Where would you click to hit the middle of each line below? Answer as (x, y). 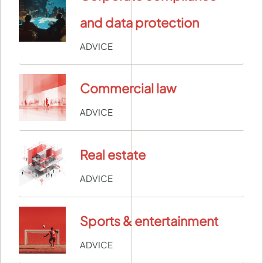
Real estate (113, 155)
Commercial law (128, 88)
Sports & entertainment (149, 221)
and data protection (139, 23)
